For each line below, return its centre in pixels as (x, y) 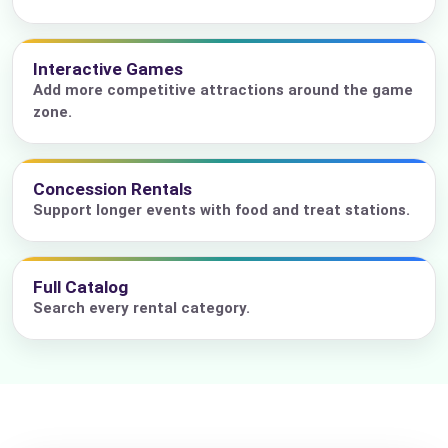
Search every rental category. (141, 308)
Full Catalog (80, 287)
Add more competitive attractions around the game (223, 90)
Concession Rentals (112, 189)
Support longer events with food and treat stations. (221, 210)
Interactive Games (108, 69)
